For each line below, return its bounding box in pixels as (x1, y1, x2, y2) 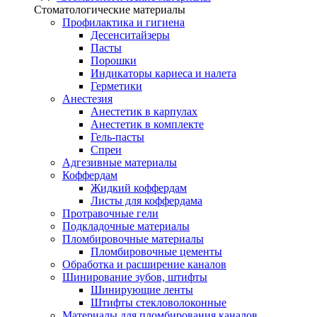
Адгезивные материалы (62, 156, 177, 168)
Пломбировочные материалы (62, 232, 204, 245)
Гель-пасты (91, 130, 144, 143)
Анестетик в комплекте (91, 117, 204, 130)
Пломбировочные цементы (91, 245, 222, 258)
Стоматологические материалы (34, 3, 185, 16)
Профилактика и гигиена (62, 16, 185, 28)
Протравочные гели (62, 207, 158, 219)
